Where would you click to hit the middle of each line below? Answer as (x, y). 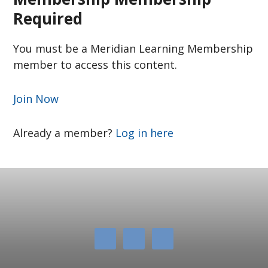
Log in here (145, 133)
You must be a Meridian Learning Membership (133, 48)
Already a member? (65, 133)
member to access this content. (95, 65)
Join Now (36, 99)
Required (48, 19)
